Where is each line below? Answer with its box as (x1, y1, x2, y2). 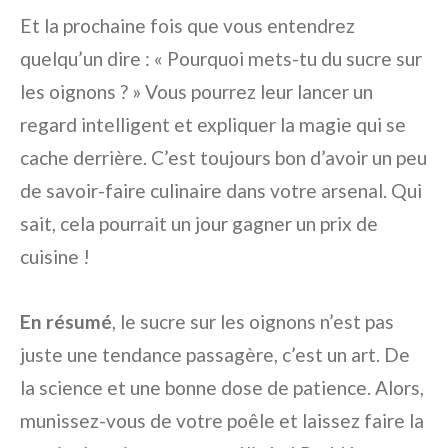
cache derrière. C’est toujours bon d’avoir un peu (20, 146, 427, 170)
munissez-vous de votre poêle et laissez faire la (20, 409, 424, 433)
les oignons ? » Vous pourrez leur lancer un (20, 80, 373, 104)
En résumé (20, 310, 112, 334)
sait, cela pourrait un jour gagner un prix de (20, 212, 378, 236)
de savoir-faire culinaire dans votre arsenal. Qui (20, 179, 422, 203)
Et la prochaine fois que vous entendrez (20, 14, 355, 38)
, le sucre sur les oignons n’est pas (112, 310, 394, 334)
